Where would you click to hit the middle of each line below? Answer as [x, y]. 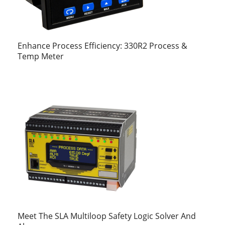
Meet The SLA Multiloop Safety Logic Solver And [107, 216]
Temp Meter [41, 57]
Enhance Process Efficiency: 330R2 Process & [102, 46]
